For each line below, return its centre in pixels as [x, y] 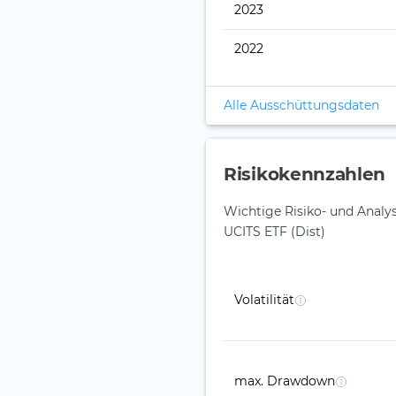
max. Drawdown [285, 381]
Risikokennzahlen [305, 175]
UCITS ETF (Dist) [274, 232]
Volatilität [264, 300]
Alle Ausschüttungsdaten [301, 106]
